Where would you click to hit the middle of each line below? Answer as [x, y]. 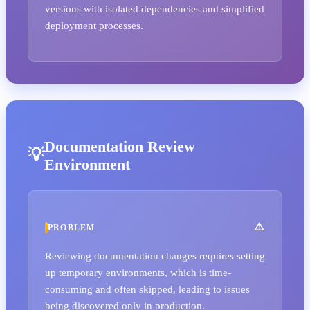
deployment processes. [94, 25]
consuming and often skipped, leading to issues [147, 289]
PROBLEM [72, 227]
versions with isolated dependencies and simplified [155, 8]
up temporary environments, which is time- [138, 273]
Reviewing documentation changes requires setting [155, 256]
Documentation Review [120, 146]
